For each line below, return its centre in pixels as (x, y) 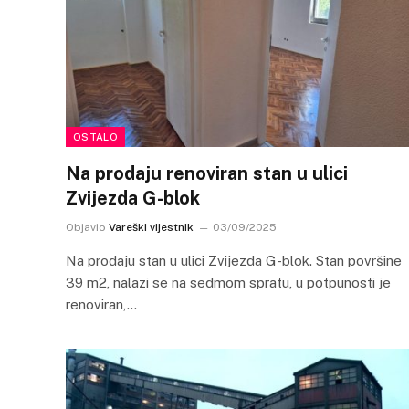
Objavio (86, 227)
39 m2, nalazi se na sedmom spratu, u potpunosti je (228, 282)
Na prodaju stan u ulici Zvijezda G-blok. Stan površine (234, 260)
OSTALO (95, 136)
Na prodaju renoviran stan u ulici (207, 173)
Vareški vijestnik (151, 227)
